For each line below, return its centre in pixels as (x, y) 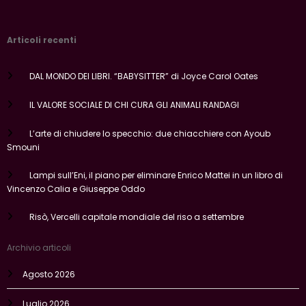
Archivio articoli (39, 248)
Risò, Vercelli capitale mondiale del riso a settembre (136, 217)
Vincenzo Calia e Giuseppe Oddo (76, 189)
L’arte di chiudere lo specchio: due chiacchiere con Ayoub (150, 134)
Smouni (23, 148)
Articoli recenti (42, 40)
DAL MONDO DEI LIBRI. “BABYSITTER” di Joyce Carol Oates (143, 76)
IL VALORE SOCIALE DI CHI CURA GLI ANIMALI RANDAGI (134, 105)
